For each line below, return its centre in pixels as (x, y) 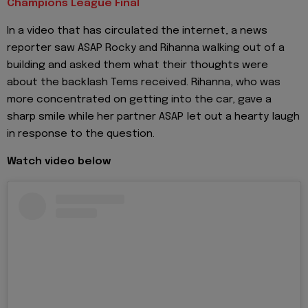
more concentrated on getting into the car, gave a (139, 100)
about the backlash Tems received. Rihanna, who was (144, 83)
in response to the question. (81, 134)
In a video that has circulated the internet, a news (137, 31)
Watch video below (59, 162)
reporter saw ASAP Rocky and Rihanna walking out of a (146, 48)
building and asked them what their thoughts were (137, 66)
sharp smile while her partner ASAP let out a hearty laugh (153, 117)
